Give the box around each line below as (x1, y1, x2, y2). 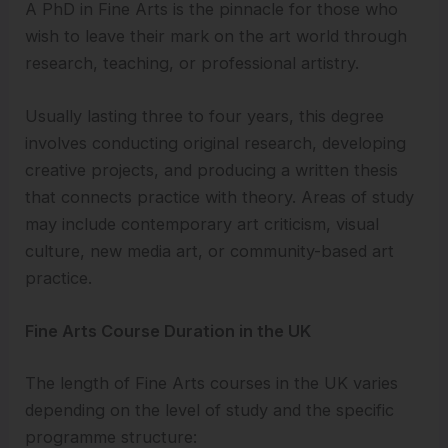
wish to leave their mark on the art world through (25, 25, 408, 46)
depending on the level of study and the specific (25, 399, 395, 420)
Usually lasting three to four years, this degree (25, 106, 385, 127)
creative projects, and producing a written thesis (25, 160, 399, 181)
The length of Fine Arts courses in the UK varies (25, 372, 399, 393)
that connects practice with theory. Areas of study (25, 187, 415, 208)
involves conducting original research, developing (25, 133, 407, 154)
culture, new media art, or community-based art (25, 241, 395, 262)
